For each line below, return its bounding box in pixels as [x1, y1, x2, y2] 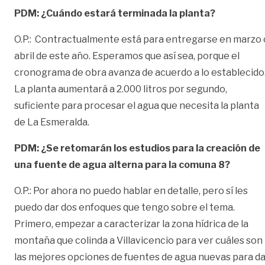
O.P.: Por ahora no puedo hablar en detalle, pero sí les [14, 185, 248, 196]
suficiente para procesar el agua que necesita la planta [14, 99, 259, 111]
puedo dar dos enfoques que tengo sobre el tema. [14, 201, 235, 213]
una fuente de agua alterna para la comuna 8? [14, 159, 230, 170]
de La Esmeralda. [14, 116, 89, 128]
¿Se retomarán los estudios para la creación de [41, 142, 260, 154]
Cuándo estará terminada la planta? [46, 7, 215, 19]
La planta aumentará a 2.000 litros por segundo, [14, 83, 227, 95]
